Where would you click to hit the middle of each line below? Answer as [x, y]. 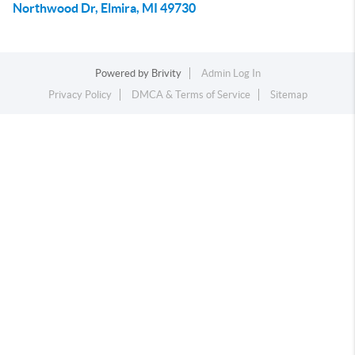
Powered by [123, 73]
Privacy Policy [80, 95]
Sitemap [288, 95]
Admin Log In [231, 73]
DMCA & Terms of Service [191, 95]
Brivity [166, 73]
